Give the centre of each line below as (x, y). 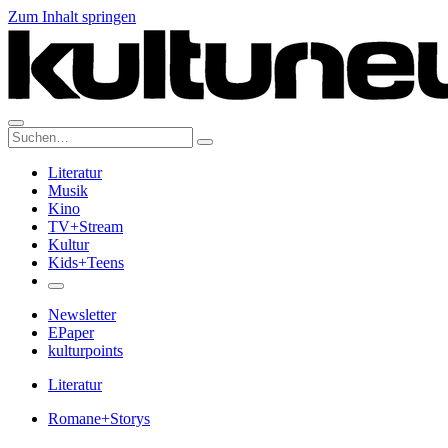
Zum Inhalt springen (72, 16)
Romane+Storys (99, 418)
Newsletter (82, 314)
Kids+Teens (86, 262)
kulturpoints (85, 350)
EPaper (71, 332)
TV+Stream (85, 226)
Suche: (28, 134)
